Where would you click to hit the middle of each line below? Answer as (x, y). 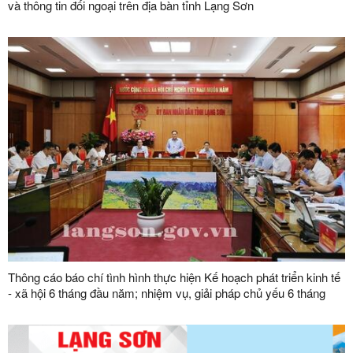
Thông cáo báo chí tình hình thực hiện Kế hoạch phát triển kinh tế (174, 277)
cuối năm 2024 (46, 309)
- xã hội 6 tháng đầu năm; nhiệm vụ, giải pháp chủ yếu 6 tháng (167, 293)
